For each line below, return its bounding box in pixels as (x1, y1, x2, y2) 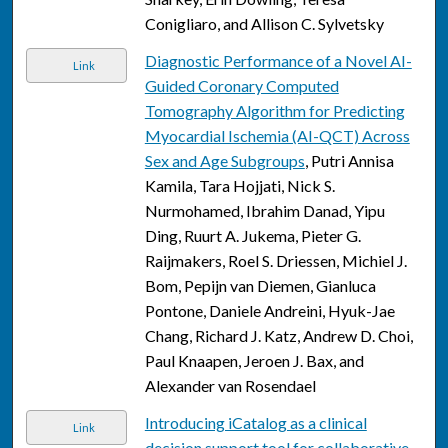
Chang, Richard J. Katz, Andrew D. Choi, (144, 326, 413, 346)
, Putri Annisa (304, 151, 394, 171)
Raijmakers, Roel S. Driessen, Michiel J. (144, 251, 407, 271)
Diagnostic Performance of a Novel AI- (144, 51, 412, 71)
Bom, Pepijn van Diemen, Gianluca (144, 276, 376, 296)
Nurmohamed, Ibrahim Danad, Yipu (144, 201, 385, 221)
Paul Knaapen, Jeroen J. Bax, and (144, 351, 364, 371)
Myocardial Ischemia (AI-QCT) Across (144, 126, 410, 146)
